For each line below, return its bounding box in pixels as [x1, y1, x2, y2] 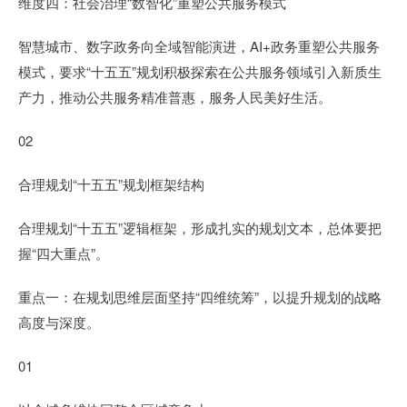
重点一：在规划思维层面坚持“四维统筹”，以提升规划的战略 [18, 287, 382, 306]
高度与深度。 [18, 313, 100, 332]
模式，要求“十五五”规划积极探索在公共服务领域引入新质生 [18, 62, 382, 81]
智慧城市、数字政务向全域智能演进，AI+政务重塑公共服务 [18, 36, 380, 55]
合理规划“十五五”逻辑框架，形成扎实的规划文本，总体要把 [18, 218, 382, 237]
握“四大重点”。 [18, 243, 109, 263]
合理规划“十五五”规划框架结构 [18, 174, 204, 194]
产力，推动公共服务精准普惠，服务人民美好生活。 [18, 87, 332, 106]
